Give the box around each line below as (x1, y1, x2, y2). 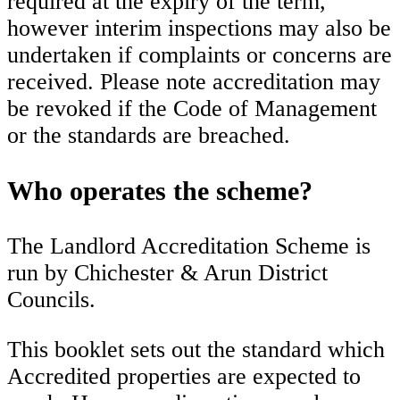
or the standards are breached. (7, 122, 290, 149)
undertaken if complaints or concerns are (7, 42, 392, 69)
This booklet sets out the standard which (7, 336, 385, 362)
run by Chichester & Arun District (7, 260, 328, 287)
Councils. (7, 287, 96, 313)
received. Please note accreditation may (7, 69, 380, 96)
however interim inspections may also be (7, 15, 391, 42)
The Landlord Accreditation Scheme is (7, 233, 371, 260)
